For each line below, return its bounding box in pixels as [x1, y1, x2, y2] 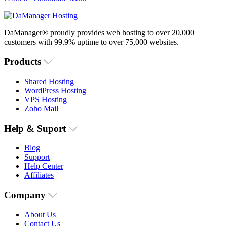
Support [24, 153, 50, 162]
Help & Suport [4, 123, 68, 134]
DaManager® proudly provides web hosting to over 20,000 [4, 28, 194, 37]
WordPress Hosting [24, 86, 86, 95]
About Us [24, 210, 56, 219]
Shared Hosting [24, 77, 74, 86]
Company [4, 189, 48, 200]
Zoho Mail [24, 104, 58, 113]
